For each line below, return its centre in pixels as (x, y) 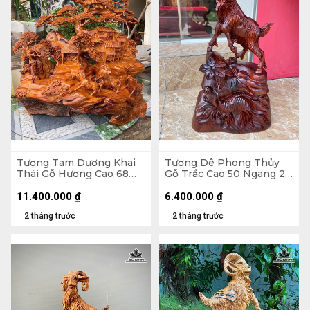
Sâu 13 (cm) (192, 184)
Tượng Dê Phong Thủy (222, 162)
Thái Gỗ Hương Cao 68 (73, 173)
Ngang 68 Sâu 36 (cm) (71, 184)
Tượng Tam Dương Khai (76, 162)
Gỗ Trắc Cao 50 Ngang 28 (228, 173)
